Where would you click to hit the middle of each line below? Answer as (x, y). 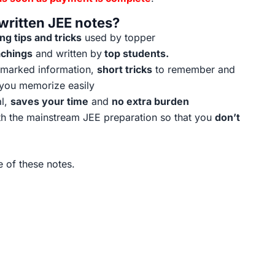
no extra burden (150, 101)
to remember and (193, 69)
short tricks (124, 69)
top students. (135, 53)
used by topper (118, 37)
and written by (67, 53)
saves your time (49, 101)
